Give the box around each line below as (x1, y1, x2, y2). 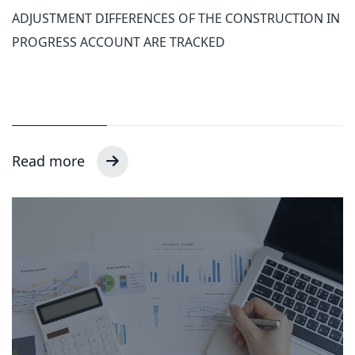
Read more (12, 151, 89, 171)
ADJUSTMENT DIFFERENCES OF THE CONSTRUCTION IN (12, 10, 340, 28)
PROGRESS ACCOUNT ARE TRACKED (12, 33, 225, 52)
